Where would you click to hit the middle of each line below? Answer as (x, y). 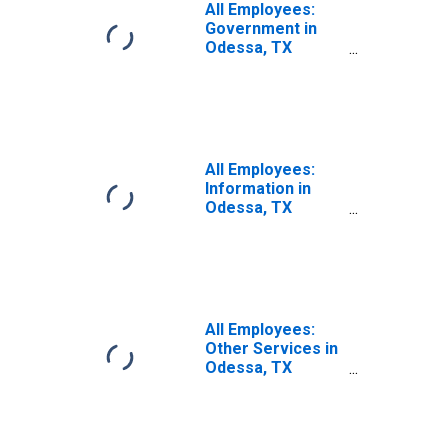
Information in (258, 188)
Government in (261, 28)
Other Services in (271, 348)
